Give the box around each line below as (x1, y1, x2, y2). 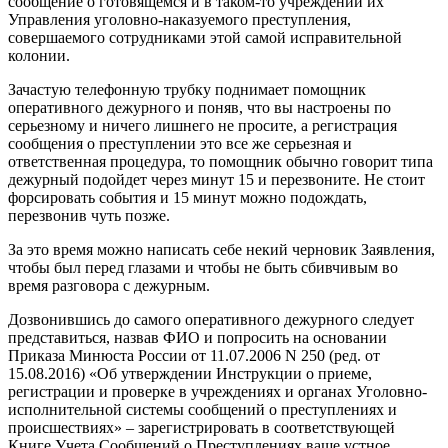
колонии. (8, 46, 70, 64)
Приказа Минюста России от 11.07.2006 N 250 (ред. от (8, 346, 380, 364)
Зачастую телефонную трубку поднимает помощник (8, 80, 366, 98)
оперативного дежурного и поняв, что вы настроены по (8, 98, 391, 116)
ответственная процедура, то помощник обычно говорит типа (8, 152, 433, 170)
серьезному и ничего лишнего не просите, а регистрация (8, 116, 397, 134)
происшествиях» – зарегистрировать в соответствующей (8, 418, 395, 436)
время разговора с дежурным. (8, 276, 210, 294)
